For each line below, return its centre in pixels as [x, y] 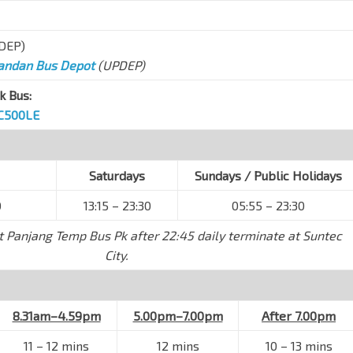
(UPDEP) [120, 65]
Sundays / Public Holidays [268, 176]
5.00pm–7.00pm [178, 316]
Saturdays [117, 176]
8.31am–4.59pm [56, 316]
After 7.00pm [299, 316]
